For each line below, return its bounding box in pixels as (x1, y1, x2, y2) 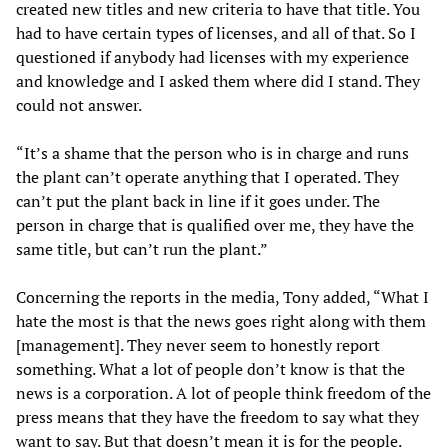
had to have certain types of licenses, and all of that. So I (16, 21, 416, 44)
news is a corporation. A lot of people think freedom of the (16, 381, 431, 404)
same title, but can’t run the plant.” (16, 237, 268, 260)
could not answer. (16, 93, 142, 116)
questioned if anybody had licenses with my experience (16, 45, 409, 68)
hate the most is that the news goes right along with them (16, 309, 426, 332)
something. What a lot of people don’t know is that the (16, 357, 405, 380)
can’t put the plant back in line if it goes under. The (16, 189, 380, 212)
